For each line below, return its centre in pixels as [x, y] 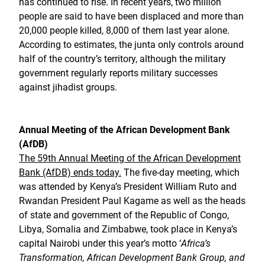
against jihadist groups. [68, 87]
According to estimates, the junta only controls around [131, 45]
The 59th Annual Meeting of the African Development [130, 158]
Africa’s [196, 243]
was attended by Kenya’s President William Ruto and [128, 187]
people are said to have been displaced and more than [131, 16]
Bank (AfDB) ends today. [70, 172]
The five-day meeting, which [180, 172]
